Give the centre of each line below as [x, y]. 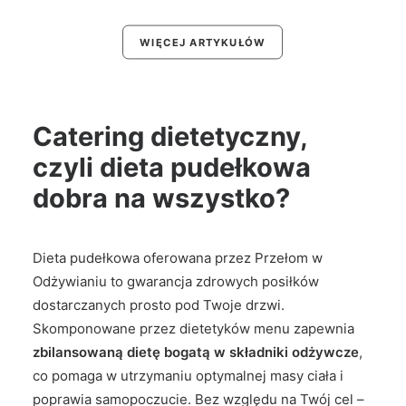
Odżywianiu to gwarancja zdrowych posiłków [176, 281]
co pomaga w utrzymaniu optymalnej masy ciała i [188, 376]
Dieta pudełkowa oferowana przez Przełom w [178, 258]
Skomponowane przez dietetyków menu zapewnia [193, 329]
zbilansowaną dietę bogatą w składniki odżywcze [196, 352]
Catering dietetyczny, [170, 136]
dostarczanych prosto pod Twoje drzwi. [159, 305]
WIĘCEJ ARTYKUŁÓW [203, 42]
